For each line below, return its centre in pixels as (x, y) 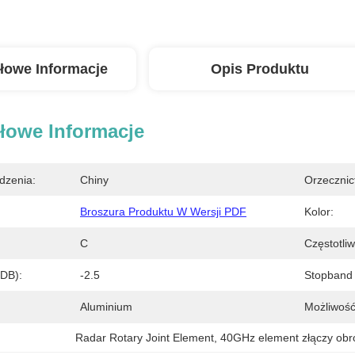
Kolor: (319, 212)
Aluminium (106, 307)
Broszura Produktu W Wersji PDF (163, 212)
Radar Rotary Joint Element (145, 338)
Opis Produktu (260, 69)
